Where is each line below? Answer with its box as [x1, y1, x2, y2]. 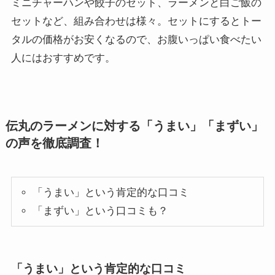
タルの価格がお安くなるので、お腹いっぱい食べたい [10, 33, 261, 45]
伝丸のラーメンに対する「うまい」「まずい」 [5, 119, 263, 133]
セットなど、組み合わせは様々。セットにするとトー [10, 15, 261, 27]
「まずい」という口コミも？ [32, 204, 168, 217]
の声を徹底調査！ [5, 136, 104, 150]
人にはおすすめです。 [10, 52, 115, 64]
